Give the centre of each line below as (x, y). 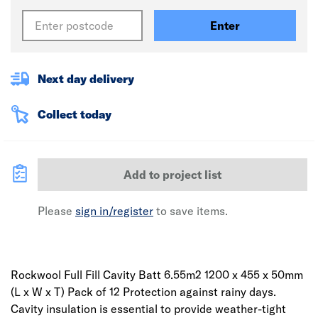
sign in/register (114, 211)
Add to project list (172, 175)
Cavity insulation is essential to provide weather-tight (148, 309)
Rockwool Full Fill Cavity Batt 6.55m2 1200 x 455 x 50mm (157, 275)
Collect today (75, 114)
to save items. (191, 211)
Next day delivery (86, 79)
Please (56, 211)
